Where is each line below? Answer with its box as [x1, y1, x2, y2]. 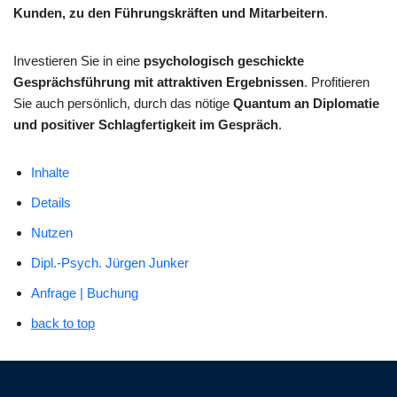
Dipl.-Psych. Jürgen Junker [31, 255, 189, 270]
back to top [31, 315, 95, 331]
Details [31, 195, 71, 210]
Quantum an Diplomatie [233, 96, 379, 111]
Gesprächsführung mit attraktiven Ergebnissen [13, 74, 304, 90]
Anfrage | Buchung [31, 285, 138, 300]
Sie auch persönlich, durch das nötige [13, 96, 233, 111]
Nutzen [31, 225, 73, 240]
